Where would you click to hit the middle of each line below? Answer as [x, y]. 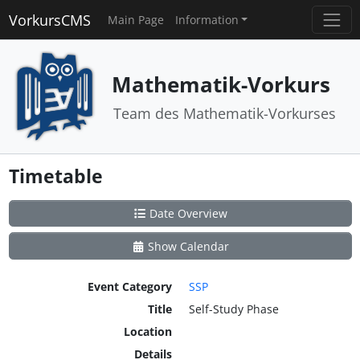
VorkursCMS [49, 20]
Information [207, 20]
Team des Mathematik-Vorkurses [224, 113]
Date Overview [187, 213]
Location [147, 331]
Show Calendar [187, 246]
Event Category [129, 286]
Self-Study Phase [233, 309]
